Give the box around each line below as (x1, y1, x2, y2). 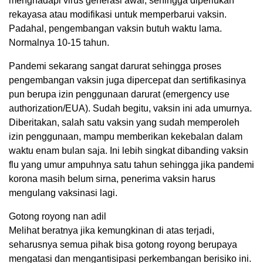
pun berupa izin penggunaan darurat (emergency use (9, 89, 230, 100)
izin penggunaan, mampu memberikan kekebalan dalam (9, 131, 242, 142)
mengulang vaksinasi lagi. (9, 188, 117, 198)
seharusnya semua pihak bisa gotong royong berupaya (9, 240, 237, 250)
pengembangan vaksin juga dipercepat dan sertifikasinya (9, 75, 246, 86)
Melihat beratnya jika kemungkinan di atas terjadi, (9, 225, 214, 236)
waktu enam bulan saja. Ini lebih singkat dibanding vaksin (9, 146, 248, 156)
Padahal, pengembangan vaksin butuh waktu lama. (9, 23, 222, 34)
